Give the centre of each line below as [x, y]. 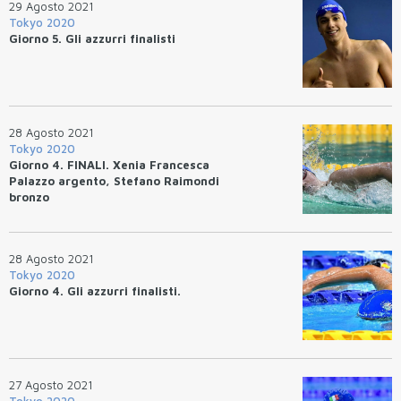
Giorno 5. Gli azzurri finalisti [92, 38]
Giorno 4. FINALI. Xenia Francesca [109, 164]
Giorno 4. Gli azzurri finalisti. [95, 290]
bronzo [29, 196]
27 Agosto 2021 [51, 384]
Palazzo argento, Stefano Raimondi [114, 180]
